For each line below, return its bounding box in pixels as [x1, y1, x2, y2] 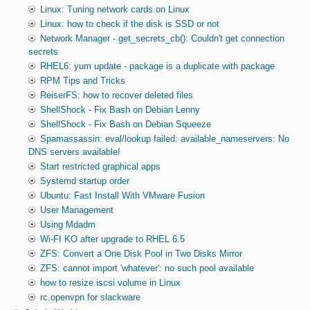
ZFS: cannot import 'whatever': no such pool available [39, 263, 254, 274]
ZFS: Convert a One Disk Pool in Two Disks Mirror [39, 248, 242, 259]
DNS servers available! [28, 147, 120, 158]
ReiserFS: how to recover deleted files [39, 90, 193, 101]
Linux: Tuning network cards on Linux [39, 4, 190, 15]
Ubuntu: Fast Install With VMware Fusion [39, 190, 205, 201]
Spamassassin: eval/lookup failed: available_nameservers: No [39, 134, 289, 145]
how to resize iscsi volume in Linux [39, 277, 181, 289]
